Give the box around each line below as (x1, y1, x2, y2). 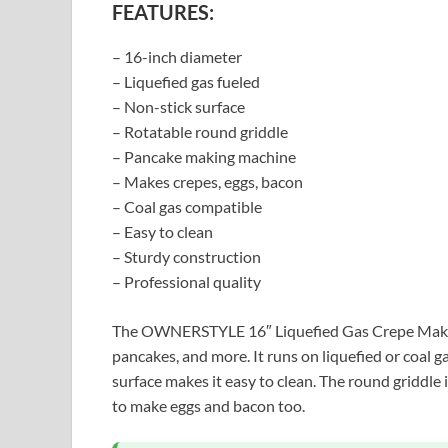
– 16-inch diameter (112, 46, 242, 66)
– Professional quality (112, 271, 261, 291)
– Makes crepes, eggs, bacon (112, 171, 303, 191)
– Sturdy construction (112, 246, 261, 266)
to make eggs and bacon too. (112, 395, 305, 415)
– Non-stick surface (112, 96, 245, 116)
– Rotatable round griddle (112, 121, 288, 141)
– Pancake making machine (112, 146, 296, 166)
